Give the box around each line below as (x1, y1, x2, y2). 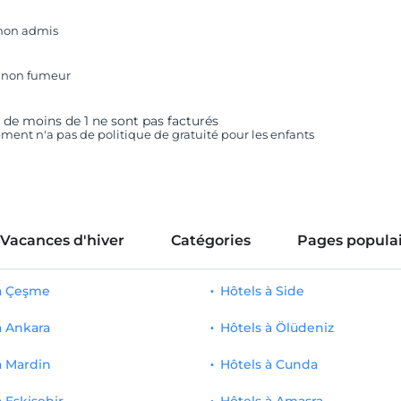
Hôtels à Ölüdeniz (220, 320, 335, 336)
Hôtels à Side (220, 283, 305, 299)
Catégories (170, 232, 251, 249)
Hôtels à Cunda (220, 356, 319, 372)
